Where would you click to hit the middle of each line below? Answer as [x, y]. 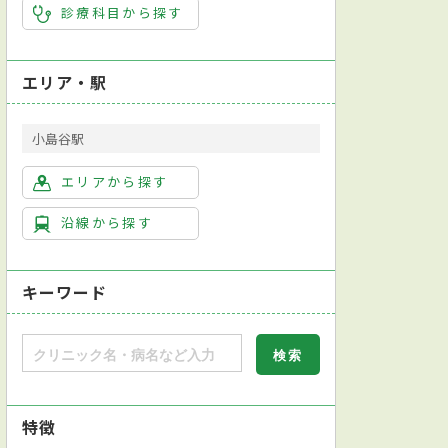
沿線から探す [107, 222]
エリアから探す [115, 181]
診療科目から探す [122, 12]
